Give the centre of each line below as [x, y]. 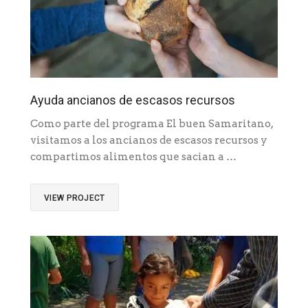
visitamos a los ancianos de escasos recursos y [149, 141]
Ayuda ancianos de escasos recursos [133, 100]
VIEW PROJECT [75, 198]
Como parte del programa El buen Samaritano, [152, 124]
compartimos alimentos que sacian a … [133, 157]
